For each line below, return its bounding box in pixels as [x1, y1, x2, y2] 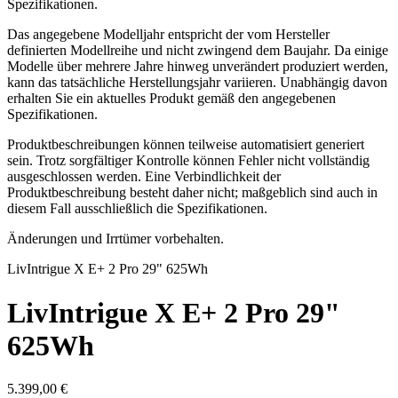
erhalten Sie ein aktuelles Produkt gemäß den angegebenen [7, 91, 336, 107]
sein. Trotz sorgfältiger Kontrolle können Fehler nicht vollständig [7, 153, 370, 169]
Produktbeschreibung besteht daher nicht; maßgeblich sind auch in [7, 185, 378, 201]
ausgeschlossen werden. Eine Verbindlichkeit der [7, 169, 281, 185]
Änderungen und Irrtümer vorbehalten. [7, 231, 224, 247]
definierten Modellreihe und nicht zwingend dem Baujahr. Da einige [7, 43, 388, 59]
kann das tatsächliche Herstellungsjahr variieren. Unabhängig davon [7, 75, 387, 91]
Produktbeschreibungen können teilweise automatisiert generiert [7, 137, 364, 153]
